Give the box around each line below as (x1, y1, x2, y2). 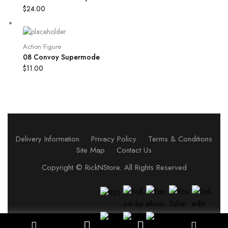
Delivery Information (16, 133, 79, 145)
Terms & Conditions (148, 133, 212, 145)
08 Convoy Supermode (23, 52, 100, 63)
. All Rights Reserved (119, 162, 187, 174)
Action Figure (23, 42, 61, 52)
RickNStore (84, 162, 120, 174)
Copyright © (41, 162, 85, 174)
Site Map (76, 145, 105, 156)
